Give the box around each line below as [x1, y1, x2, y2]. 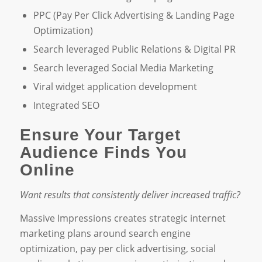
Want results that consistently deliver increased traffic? [19, 188, 240, 202]
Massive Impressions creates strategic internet [19, 211, 226, 225]
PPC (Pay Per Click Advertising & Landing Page [33, 9, 235, 22]
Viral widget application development [33, 80, 197, 94]
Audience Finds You [19, 143, 187, 162]
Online [19, 161, 75, 180]
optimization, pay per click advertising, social [19, 242, 216, 255]
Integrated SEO [33, 99, 99, 112]
